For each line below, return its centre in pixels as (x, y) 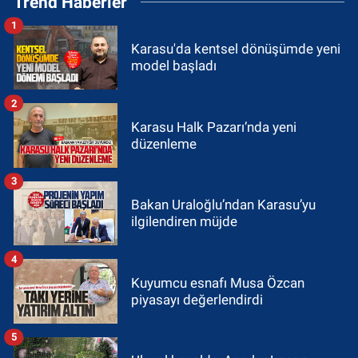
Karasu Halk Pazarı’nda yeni (214, 127)
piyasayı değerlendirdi (197, 299)
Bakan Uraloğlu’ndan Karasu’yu (223, 205)
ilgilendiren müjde (184, 222)
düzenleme (164, 143)
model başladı (174, 66)
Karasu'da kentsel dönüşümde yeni (236, 49)
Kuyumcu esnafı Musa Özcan (218, 282)
